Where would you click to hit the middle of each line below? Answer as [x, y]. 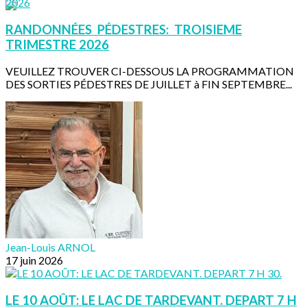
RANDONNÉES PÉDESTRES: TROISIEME [124, 29]
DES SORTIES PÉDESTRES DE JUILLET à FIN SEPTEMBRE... [149, 84]
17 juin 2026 [34, 260]
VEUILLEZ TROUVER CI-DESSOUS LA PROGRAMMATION [150, 71]
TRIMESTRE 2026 [57, 44]
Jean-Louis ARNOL [50, 247]
